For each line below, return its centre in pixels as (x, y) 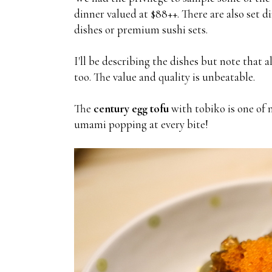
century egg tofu (131, 108)
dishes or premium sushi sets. (141, 29)
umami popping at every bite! (141, 124)
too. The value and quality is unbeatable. (165, 76)
